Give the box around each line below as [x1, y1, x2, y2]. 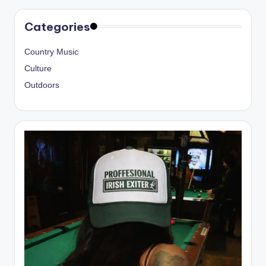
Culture [24, 64, 52, 73]
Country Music [24, 47, 78, 56]
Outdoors [24, 80, 59, 90]
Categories [24, 19, 90, 34]
